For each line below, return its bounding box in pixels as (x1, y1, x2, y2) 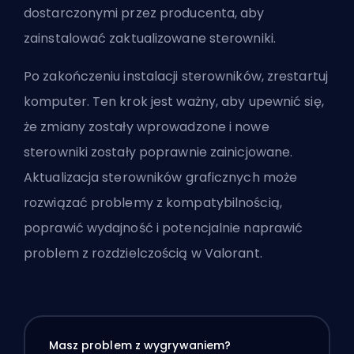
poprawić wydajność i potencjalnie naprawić (24, 218, 303, 237)
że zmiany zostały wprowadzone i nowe (24, 117, 269, 136)
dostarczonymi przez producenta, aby (24, 3, 265, 22)
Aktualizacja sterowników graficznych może (24, 168, 298, 186)
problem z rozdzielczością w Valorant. (24, 243, 265, 262)
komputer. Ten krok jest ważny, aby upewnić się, (24, 92, 324, 111)
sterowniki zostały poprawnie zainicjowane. (24, 142, 293, 161)
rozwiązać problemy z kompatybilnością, (24, 193, 282, 212)
